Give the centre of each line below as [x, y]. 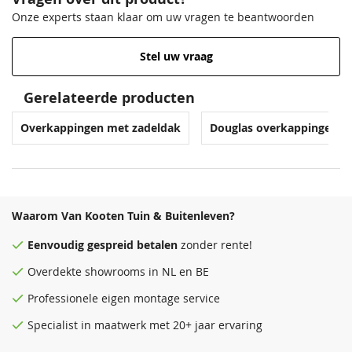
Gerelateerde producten [109, 97]
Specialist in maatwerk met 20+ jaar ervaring [145, 325]
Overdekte [56, 271]
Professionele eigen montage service [124, 298]
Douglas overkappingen [274, 128]
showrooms [115, 271]
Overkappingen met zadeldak [101, 128]
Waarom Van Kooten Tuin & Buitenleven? [123, 216]
